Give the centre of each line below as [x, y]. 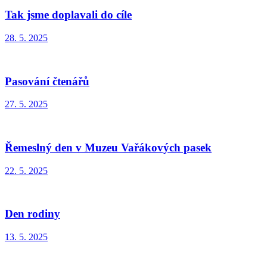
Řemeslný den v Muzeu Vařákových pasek [108, 148]
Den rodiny [32, 214]
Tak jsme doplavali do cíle [68, 15]
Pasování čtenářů [47, 81]
